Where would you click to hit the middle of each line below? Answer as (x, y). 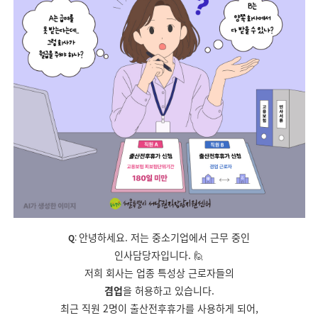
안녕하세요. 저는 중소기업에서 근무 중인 (164, 237)
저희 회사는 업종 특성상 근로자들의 (159, 273)
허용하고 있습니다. (174, 290)
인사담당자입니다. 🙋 (159, 255)
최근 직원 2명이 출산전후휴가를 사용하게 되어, (159, 308)
